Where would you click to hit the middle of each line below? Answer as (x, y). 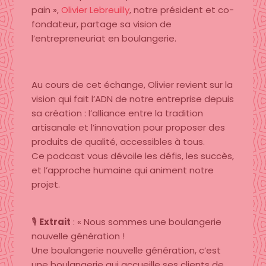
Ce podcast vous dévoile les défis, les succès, (132, 156)
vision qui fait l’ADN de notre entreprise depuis (132, 99)
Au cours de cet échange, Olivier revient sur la (132, 84)
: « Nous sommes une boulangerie (146, 221)
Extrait (55, 221)
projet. (45, 184)
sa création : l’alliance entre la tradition (117, 113)
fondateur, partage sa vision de (101, 24)
